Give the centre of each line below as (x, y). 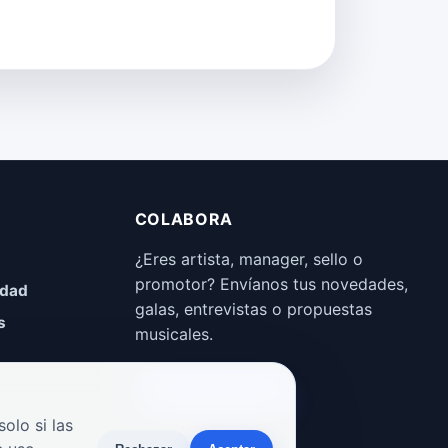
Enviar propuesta (214, 392)
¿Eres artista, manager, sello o (248, 259)
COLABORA (183, 219)
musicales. (173, 334)
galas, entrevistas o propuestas (253, 309)
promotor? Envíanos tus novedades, (271, 284)
